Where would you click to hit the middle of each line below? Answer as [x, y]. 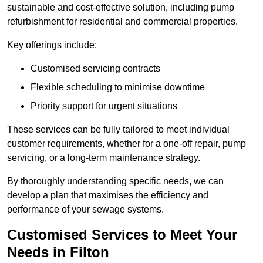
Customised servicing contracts [95, 69]
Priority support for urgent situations [104, 106]
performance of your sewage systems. [85, 210]
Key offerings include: [52, 45]
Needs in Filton [58, 252]
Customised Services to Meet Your [122, 235]
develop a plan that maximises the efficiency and [108, 195]
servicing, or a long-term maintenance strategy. [104, 158]
